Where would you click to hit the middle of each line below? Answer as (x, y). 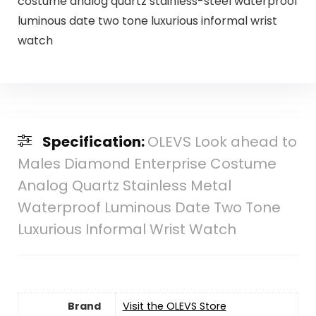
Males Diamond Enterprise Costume (147, 164)
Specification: (95, 142)
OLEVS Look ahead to (222, 142)
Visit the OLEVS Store (174, 306)
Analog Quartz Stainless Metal (124, 186)
